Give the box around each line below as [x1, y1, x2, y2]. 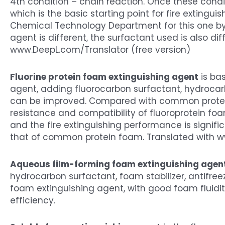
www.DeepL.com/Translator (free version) [10, 44, 190, 56]
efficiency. [10, 194, 55, 206]
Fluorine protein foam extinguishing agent [10, 70, 198, 83]
